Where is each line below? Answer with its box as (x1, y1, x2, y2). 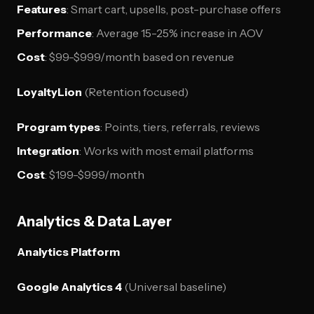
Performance (17, 26, 92, 40)
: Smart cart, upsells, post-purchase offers (67, 2, 281, 16)
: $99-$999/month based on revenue (45, 50, 234, 64)
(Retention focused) (82, 85, 189, 99)
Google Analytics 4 (17, 280, 122, 294)
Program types (17, 120, 100, 134)
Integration (17, 144, 79, 158)
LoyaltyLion (17, 85, 82, 99)
